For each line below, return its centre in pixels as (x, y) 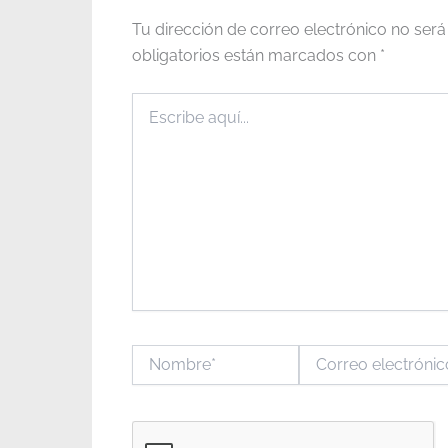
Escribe (155, 101)
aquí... (149, 121)
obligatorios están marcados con (256, 55)
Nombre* (160, 353)
